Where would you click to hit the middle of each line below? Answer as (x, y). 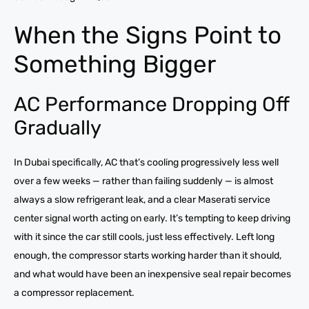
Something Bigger (115, 64)
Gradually (58, 128)
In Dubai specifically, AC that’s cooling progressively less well (146, 163)
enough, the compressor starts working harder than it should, (148, 256)
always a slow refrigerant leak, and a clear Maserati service (142, 200)
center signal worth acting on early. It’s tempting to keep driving (152, 219)
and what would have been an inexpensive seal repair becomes (152, 275)
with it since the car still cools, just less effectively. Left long (144, 237)
